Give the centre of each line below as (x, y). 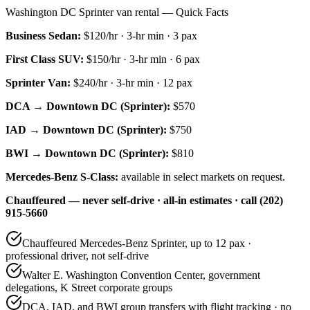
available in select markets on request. (202, 176)
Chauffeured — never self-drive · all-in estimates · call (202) (144, 200)
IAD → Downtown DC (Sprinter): (86, 129)
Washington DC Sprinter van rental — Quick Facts (117, 12)
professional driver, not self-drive (77, 255)
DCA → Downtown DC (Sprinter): (88, 106)
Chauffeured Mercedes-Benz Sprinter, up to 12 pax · (137, 243)
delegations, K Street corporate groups (89, 287)
